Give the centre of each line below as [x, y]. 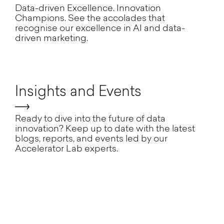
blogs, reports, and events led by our [91, 139]
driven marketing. [51, 38]
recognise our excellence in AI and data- [100, 28]
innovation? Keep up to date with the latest [105, 129]
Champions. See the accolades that [90, 18]
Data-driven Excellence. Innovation [88, 8]
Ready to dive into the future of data [90, 119]
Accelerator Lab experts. [66, 149]
